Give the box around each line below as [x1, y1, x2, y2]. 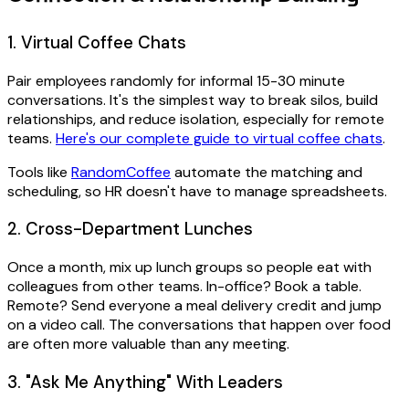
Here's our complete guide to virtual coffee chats [56, 128, 383, 148]
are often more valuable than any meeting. [7, 334, 289, 354]
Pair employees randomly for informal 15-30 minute [7, 70, 345, 90]
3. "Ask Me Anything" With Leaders [7, 370, 283, 393]
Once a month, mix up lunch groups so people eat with [7, 257, 372, 278]
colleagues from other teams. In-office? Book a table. [7, 277, 362, 297]
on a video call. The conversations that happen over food [7, 315, 391, 335]
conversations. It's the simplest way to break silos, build [7, 89, 378, 110]
